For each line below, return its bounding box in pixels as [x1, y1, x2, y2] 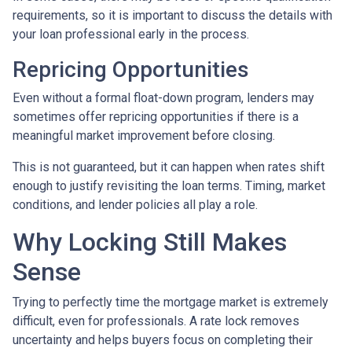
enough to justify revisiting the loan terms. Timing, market [13, 178, 325, 193]
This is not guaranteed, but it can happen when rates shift [13, 159, 324, 174]
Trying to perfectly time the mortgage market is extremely [13, 294, 328, 310]
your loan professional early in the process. [13, 26, 249, 42]
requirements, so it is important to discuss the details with [13, 7, 332, 23]
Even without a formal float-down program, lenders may [13, 90, 314, 105]
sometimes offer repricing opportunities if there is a [13, 108, 299, 124]
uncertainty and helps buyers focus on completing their [13, 332, 313, 347]
